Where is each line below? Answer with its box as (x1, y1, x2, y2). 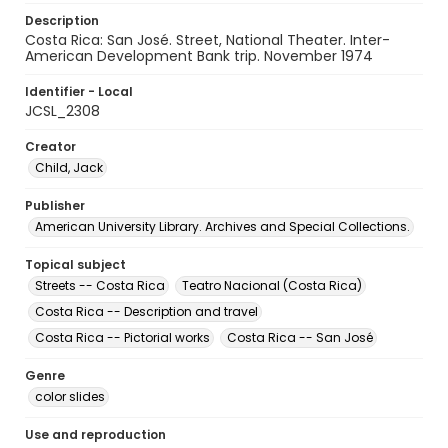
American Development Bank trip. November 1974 (25, 46, 373, 66)
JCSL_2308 (25, 101, 100, 121)
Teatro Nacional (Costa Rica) (182, 277, 362, 294)
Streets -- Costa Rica (35, 277, 165, 294)
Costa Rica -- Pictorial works (35, 329, 210, 346)
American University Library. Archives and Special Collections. (35, 218, 410, 235)
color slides (35, 388, 105, 405)
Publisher (25, 197, 85, 214)
